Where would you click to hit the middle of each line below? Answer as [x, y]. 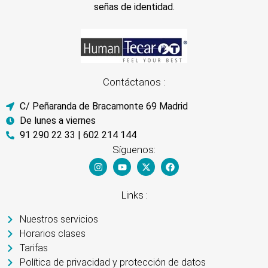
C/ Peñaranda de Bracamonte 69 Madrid [103, 106]
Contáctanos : [134, 82]
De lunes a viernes [57, 120]
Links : [134, 195]
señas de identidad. [134, 7]
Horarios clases [52, 233]
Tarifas [33, 248]
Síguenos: [134, 149]
